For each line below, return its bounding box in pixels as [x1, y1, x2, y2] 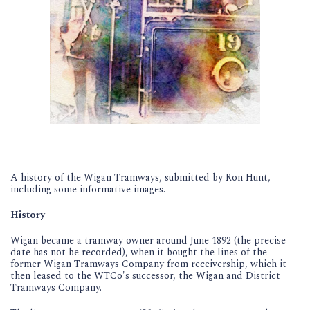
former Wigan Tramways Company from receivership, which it [10, 256, 286, 271]
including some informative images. [10, 181, 168, 197]
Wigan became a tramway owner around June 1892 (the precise [10, 232, 286, 248]
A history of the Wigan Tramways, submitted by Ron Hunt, [10, 170, 271, 185]
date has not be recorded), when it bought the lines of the [10, 244, 267, 259]
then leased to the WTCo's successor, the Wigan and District [10, 268, 280, 283]
